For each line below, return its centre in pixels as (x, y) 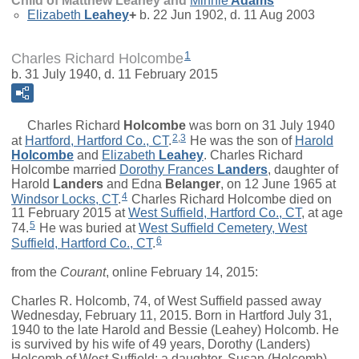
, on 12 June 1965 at (278, 184)
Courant (83, 272)
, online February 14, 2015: (182, 272)
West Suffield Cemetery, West (223, 228)
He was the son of (241, 140)
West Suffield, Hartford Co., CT (215, 213)
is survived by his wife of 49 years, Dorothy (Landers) (161, 345)
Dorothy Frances (167, 169)
